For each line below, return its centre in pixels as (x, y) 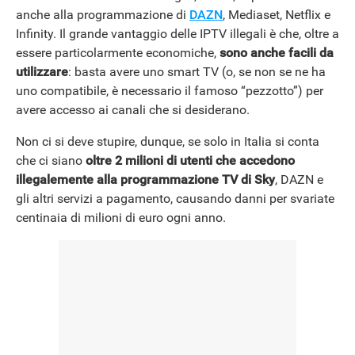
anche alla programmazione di (103, 15)
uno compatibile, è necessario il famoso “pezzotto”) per (170, 91)
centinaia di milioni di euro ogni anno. (121, 218)
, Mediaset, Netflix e (277, 15)
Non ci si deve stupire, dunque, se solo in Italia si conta (168, 142)
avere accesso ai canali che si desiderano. (133, 110)
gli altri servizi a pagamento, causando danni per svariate (175, 199)
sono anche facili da (277, 53)
